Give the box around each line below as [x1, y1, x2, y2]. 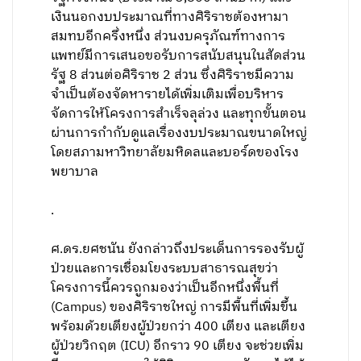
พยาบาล [51, 161, 99, 183]
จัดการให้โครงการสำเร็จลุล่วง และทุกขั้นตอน [51, 103, 307, 125]
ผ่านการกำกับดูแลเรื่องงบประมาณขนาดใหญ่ [51, 122, 308, 144]
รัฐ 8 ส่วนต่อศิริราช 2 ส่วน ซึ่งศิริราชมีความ [51, 64, 295, 86]
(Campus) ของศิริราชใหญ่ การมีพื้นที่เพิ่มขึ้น [51, 297, 298, 318]
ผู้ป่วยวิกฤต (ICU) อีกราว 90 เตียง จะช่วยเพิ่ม [51, 335, 305, 357]
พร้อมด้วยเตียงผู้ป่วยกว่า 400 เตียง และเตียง [51, 316, 306, 338]
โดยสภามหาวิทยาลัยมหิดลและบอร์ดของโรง [51, 142, 300, 164]
